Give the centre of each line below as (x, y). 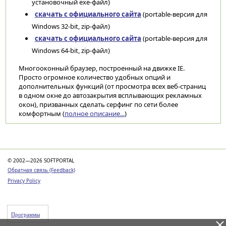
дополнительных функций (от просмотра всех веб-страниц (112, 86)
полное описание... (94, 114)
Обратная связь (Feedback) (41, 170)
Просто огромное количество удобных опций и (94, 77)
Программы (25, 214)
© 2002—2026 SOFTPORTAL (41, 160)
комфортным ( (41, 114)
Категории (37, 137)
